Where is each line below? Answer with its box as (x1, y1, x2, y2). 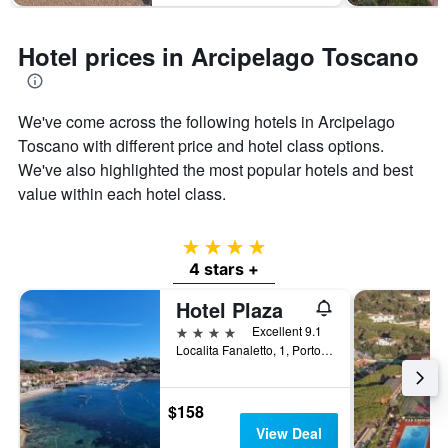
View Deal (255, 423, 322, 444)
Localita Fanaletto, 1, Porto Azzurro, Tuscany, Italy (321, 341, 333, 359)
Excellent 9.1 (252, 322, 322, 340)
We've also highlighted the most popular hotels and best (18, 158, 413, 182)
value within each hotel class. (18, 182, 226, 206)
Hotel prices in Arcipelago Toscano (18, 39, 419, 74)
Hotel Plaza (176, 295, 283, 325)
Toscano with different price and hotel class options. (18, 134, 384, 158)
